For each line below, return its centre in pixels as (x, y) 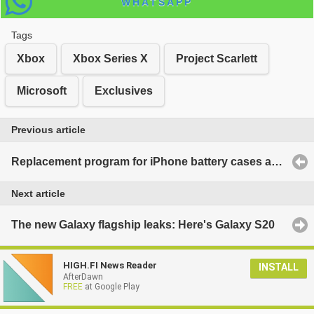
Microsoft (42, 91)
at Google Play (111, 286)
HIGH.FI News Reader (110, 265)
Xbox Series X (110, 58)
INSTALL (279, 267)
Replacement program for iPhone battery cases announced (277, 161)
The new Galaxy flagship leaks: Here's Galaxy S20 (143, 225)
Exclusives (124, 91)
